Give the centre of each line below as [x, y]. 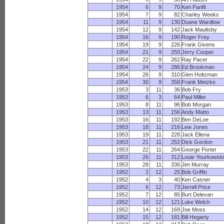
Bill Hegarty [195, 217]
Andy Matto [195, 112]
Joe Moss [194, 209]
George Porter [199, 149]
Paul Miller [194, 97]
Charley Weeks [200, 14]
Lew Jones [195, 127]
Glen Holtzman [200, 74]
